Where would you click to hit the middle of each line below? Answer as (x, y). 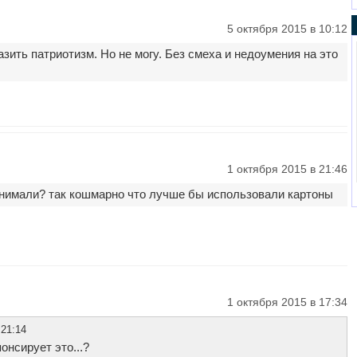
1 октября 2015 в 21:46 (287, 169)
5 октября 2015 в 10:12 (287, 29)
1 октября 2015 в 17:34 (287, 302)
